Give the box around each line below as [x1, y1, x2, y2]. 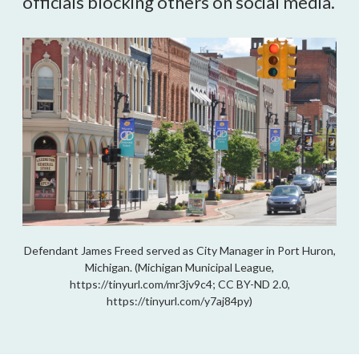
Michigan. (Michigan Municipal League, [85, 260, 274, 274]
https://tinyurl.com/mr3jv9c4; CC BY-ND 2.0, [69, 276, 290, 291]
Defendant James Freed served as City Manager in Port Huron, [23, 243, 336, 257]
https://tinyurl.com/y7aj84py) [107, 293, 252, 308]
